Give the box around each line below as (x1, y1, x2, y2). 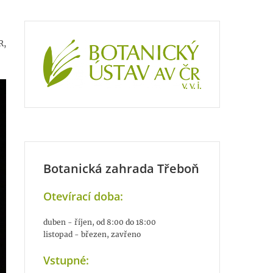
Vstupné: (43, 253, 89, 268)
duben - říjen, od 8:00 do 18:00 (43, 218, 156, 227)
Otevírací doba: (43, 189, 123, 204)
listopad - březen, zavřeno (43, 230, 141, 239)
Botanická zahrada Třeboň (43, 160, 199, 177)
